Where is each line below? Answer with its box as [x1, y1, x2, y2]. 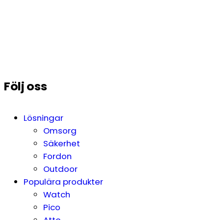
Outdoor [43, 163, 78, 175]
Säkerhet [43, 137, 80, 149]
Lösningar [24, 111, 63, 124]
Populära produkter [24, 175, 103, 188]
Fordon [43, 150, 72, 162]
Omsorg [43, 124, 77, 137]
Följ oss [4, 78, 47, 95]
